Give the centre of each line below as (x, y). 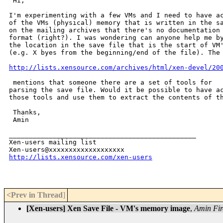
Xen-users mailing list (53, 142)
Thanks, (25, 112)
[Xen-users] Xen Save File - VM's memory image (108, 209)
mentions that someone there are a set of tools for (111, 83)
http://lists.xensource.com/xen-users (81, 157)
